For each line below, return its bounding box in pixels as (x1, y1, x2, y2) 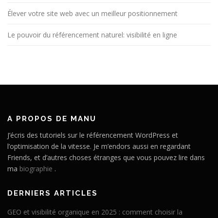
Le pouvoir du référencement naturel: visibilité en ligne (7, 30, 177, 40)
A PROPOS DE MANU (7, 114, 96, 124)
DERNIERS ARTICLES (7, 189, 98, 198)
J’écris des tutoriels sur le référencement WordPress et (7, 130, 178, 140)
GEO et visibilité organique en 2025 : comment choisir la (7, 207, 182, 217)
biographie (19, 164, 53, 174)
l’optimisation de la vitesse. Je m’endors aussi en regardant (7, 142, 191, 151)
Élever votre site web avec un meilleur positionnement (7, 9, 178, 18)
